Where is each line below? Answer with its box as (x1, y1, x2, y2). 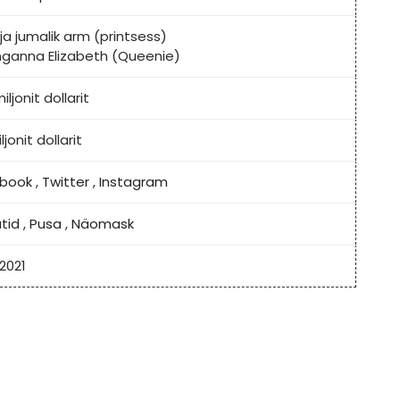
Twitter (42, 172, 89, 192)
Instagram (99, 172, 168, 192)
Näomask (71, 214, 134, 234)
